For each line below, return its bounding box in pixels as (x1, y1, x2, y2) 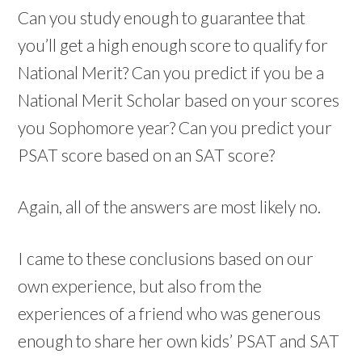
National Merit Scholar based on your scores (18, 90, 340, 110)
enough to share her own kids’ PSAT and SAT (18, 330, 340, 351)
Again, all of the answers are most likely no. (18, 196, 322, 217)
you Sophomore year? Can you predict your (18, 117, 333, 137)
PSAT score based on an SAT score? (18, 145, 276, 165)
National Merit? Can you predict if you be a (18, 62, 325, 82)
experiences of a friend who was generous (18, 303, 322, 323)
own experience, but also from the (18, 276, 263, 296)
